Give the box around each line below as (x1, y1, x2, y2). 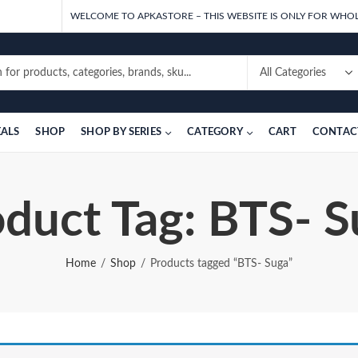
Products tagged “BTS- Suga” (150, 258, 292, 269)
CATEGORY (187, 127, 243, 137)
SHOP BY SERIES (81, 127, 161, 137)
